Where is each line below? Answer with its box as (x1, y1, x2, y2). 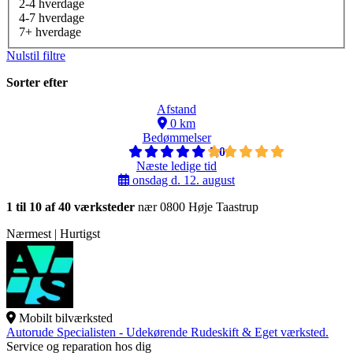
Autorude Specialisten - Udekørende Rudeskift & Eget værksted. (6, 325, 329, 340)
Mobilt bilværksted (19, 311, 113, 325)
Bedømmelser (142, 131, 211, 145)
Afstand (157, 102, 196, 117)
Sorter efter (6, 76, 68, 90)
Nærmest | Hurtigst (6, 227, 100, 241)
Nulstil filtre (6, 49, 65, 63)
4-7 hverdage (19, 11, 84, 25)
